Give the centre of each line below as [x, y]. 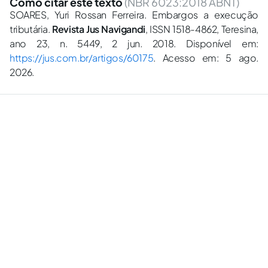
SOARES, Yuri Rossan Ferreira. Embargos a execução [134, 15]
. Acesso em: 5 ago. [206, 58]
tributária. [31, 29]
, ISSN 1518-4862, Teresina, [202, 29]
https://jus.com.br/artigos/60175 [82, 58]
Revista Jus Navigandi [99, 29]
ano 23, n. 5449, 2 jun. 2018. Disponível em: [134, 43]
